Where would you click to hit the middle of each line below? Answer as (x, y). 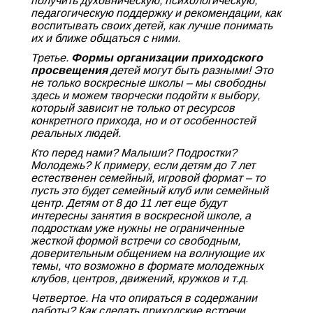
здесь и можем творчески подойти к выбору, (145, 95)
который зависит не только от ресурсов (133, 108)
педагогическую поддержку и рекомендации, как (156, 13)
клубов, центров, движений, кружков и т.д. (139, 278)
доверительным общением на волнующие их (147, 253)
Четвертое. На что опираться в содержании (144, 298)
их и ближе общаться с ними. (105, 38)
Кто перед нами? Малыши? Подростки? (134, 153)
